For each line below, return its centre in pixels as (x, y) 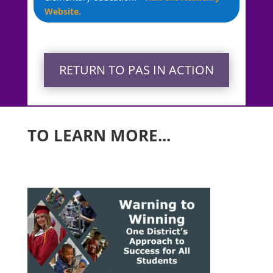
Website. (62, 11)
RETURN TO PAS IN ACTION (136, 69)
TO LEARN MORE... (99, 135)
